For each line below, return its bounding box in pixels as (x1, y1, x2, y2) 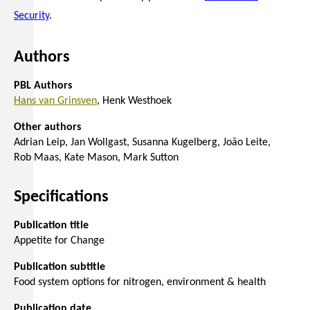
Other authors (14, 121, 81, 133)
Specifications (14, 188, 109, 206)
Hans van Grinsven (14, 95, 97, 107)
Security (14, 10, 49, 22)
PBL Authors (14, 80, 72, 91)
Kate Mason (64, 152, 118, 163)
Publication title (14, 219, 89, 231)
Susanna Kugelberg (132, 136, 217, 148)
